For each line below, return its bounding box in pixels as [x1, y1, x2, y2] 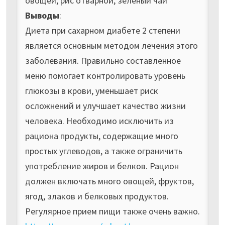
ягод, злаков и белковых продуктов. [25, 190, 169, 202]
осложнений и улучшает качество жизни [25, 99, 186, 111]
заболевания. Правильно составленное [25, 54, 181, 66]
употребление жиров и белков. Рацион [25, 160, 179, 172]
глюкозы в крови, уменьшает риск [25, 84, 158, 96]
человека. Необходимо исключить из [25, 115, 174, 127]
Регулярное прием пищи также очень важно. [25, 205, 200, 217]
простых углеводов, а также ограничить [25, 145, 182, 157]
